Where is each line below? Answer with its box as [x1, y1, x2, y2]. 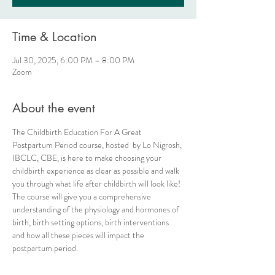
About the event [12, 100, 95, 116]
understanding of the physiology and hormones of [12, 203, 180, 215]
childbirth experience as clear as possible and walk [12, 165, 181, 177]
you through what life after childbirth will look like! [12, 177, 182, 190]
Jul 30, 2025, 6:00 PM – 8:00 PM [12, 54, 134, 66]
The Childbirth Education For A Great [12, 126, 144, 138]
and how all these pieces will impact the [12, 229, 146, 241]
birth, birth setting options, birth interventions [12, 216, 171, 228]
